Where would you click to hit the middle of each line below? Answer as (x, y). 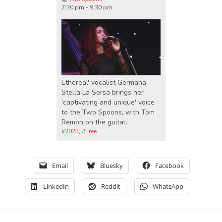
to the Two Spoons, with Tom (108, 112)
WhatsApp (168, 186)
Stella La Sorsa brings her (103, 92)
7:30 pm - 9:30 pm (87, 8)
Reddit (111, 186)
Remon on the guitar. (94, 122)
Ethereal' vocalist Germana (104, 82)
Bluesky (111, 165)
